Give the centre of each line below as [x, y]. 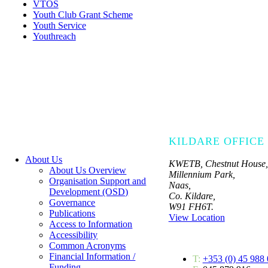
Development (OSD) [89, 191]
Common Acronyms [88, 245]
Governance [72, 202]
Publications [72, 213]
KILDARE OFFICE [216, 141]
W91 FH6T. [191, 206]
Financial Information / [92, 256]
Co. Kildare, [192, 196]
